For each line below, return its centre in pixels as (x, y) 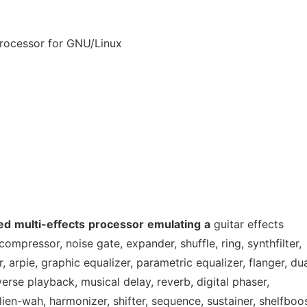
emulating (174, 224)
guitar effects (247, 224)
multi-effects (50, 224)
